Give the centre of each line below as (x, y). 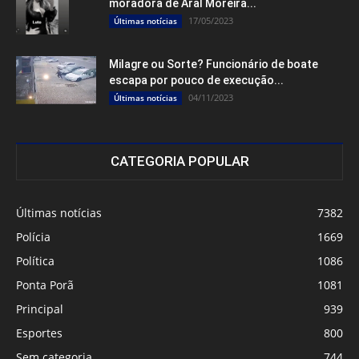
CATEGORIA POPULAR (179, 161)
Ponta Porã (45, 284)
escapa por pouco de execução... (196, 80)
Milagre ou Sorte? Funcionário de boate (214, 64)
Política (35, 260)
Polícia (33, 236)
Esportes (39, 333)
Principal (40, 309)
